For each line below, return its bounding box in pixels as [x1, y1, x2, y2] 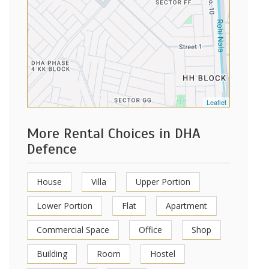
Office [139, 224, 162, 235]
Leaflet [207, 97, 226, 107]
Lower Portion [37, 200, 92, 211]
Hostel [150, 248, 175, 259]
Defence [27, 140, 77, 158]
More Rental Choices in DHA [27, 124, 201, 142]
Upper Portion [136, 176, 190, 187]
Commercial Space [37, 224, 109, 235]
